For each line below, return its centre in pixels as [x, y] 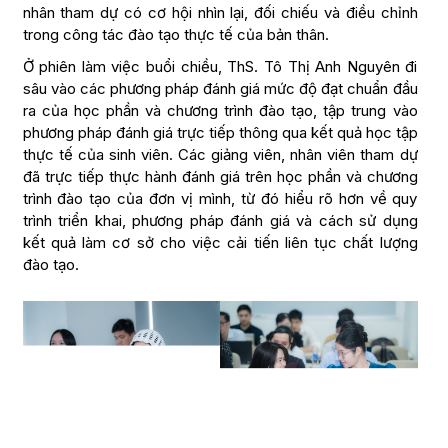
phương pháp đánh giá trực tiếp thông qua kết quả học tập [220, 133]
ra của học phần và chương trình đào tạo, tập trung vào [220, 111]
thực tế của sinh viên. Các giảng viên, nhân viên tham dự [220, 155]
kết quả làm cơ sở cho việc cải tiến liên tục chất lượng [220, 243]
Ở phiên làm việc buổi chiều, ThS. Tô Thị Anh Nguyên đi [220, 67]
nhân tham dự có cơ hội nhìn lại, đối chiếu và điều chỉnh [220, 13]
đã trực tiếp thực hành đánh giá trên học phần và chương [220, 177]
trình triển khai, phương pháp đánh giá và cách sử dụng [220, 221]
